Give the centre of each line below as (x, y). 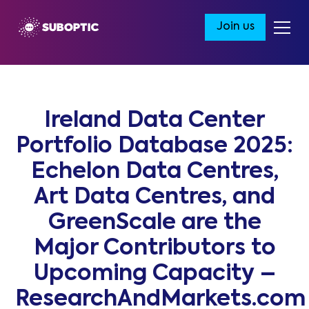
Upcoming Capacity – (154, 275)
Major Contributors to (154, 249)
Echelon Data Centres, (154, 172)
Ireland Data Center (154, 121)
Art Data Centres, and (154, 198)
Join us (235, 27)
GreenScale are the (154, 223)
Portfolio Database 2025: (154, 147)
